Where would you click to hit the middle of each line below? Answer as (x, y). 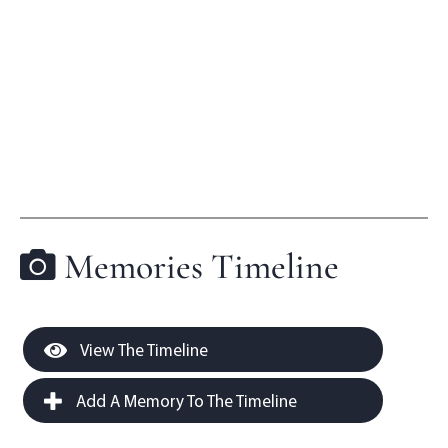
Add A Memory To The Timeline (184, 401)
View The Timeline (142, 350)
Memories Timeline (197, 267)
